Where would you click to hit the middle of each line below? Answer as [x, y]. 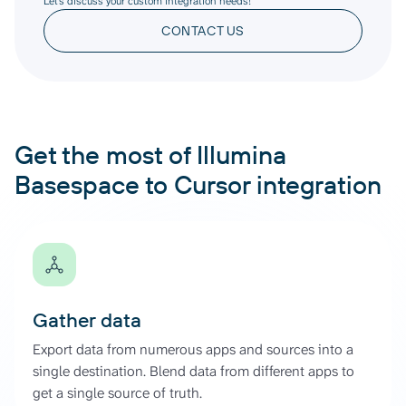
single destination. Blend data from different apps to [193, 371]
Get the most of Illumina [150, 154]
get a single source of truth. [117, 392]
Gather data [87, 319]
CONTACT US [203, 30]
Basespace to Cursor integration [198, 184]
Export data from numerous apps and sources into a [193, 349]
